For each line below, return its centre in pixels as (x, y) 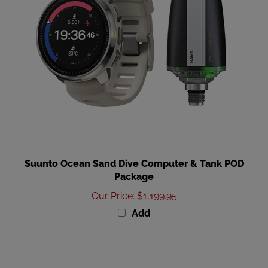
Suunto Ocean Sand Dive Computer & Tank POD (134, 149)
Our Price (112, 181)
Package (134, 162)
